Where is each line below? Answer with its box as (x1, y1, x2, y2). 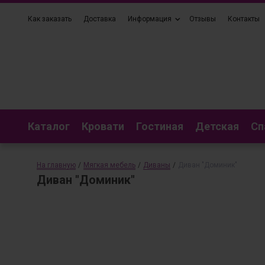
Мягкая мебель (83, 161, 135, 169)
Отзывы (189, 15, 216, 23)
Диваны (143, 161, 170, 169)
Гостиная (136, 120, 183, 132)
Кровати (82, 120, 124, 132)
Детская (195, 120, 239, 132)
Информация (128, 15, 172, 23)
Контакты (228, 15, 260, 23)
